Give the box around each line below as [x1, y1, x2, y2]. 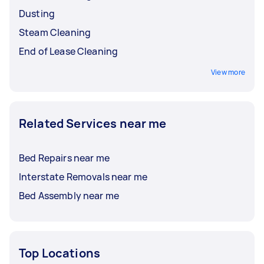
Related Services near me [19, 115, 167, 131]
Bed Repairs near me [19, 151, 110, 164]
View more [210, 67, 245, 77]
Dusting [19, 6, 55, 20]
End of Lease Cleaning [19, 44, 118, 58]
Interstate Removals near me [19, 170, 148, 183]
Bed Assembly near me [19, 189, 119, 202]
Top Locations [19, 245, 100, 261]
